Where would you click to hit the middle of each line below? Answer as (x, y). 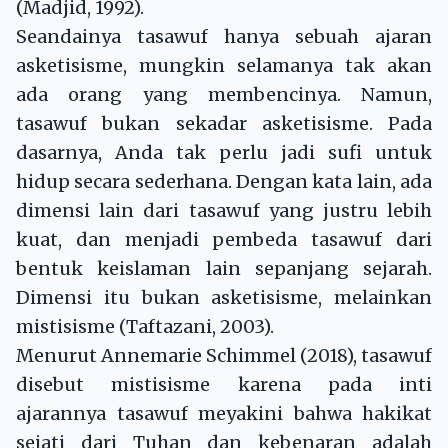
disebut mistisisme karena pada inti (224, 385)
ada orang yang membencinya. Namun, (224, 95)
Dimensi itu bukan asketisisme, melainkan (224, 298)
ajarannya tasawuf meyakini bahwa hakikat (224, 414)
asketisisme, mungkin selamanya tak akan (224, 66)
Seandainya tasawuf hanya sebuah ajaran (224, 37)
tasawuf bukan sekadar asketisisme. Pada (224, 124)
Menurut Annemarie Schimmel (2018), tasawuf (224, 356)
